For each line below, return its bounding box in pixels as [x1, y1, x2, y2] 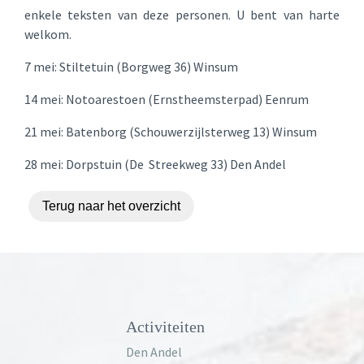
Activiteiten [126, 318, 206, 336]
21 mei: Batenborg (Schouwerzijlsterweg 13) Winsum [24, 123, 317, 140]
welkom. [24, 26, 71, 42]
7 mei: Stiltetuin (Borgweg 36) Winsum [24, 58, 238, 75]
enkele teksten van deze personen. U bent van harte [24, 6, 340, 23]
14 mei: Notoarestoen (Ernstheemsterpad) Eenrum [24, 91, 309, 107]
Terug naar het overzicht [42, 199, 180, 213]
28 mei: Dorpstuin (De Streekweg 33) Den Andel [24, 156, 286, 172]
